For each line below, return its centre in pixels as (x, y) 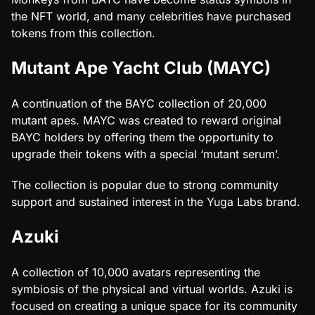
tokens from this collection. (83, 33)
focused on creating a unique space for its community (154, 306)
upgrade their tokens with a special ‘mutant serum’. (146, 154)
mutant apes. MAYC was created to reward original (146, 120)
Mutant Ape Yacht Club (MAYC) (141, 67)
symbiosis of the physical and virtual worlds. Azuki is (152, 289)
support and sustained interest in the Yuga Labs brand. (156, 201)
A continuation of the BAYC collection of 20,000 (139, 103)
